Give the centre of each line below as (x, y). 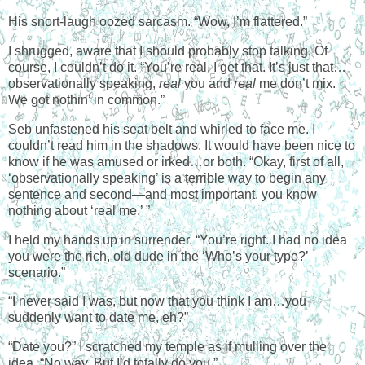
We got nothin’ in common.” (86, 100)
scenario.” (37, 272)
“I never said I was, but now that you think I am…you (157, 301)
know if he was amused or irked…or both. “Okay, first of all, (176, 161)
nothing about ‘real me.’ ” (79, 210)
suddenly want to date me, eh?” (98, 318)
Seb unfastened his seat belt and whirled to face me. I (162, 129)
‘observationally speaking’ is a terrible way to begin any (167, 178)
